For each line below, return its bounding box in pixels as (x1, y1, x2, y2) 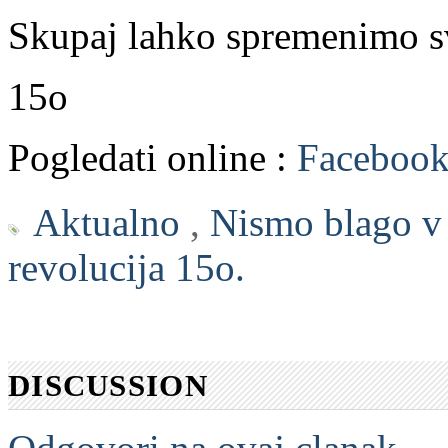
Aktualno (32, 201, 180, 245)
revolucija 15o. (8, 246, 245, 290)
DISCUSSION (8, 367, 208, 403)
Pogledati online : (8, 135, 297, 179)
